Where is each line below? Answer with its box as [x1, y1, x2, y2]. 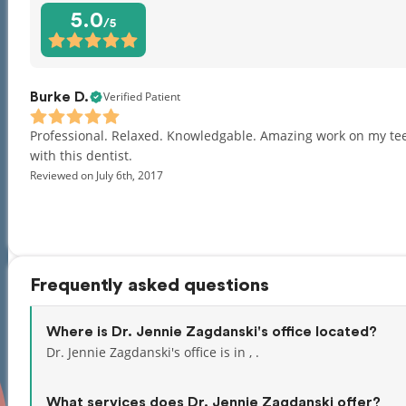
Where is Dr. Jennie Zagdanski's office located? [46, 324, 377, 339]
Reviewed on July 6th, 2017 [30, 168, 163, 183]
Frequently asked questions [30, 276, 269, 295]
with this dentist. [30, 147, 132, 164]
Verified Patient [103, 89, 180, 104]
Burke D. [30, 90, 89, 104]
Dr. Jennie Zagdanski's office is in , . [46, 343, 259, 361]
